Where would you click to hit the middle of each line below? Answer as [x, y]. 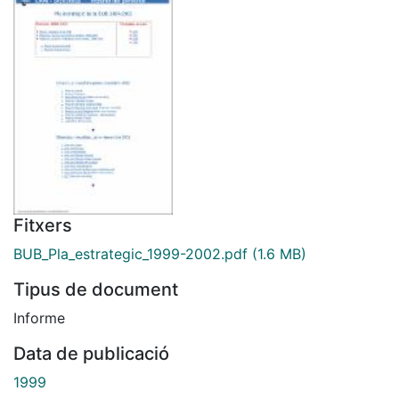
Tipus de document [96, 289]
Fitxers [43, 225]
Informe [39, 318]
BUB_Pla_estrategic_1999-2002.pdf [130, 253]
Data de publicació [91, 353]
